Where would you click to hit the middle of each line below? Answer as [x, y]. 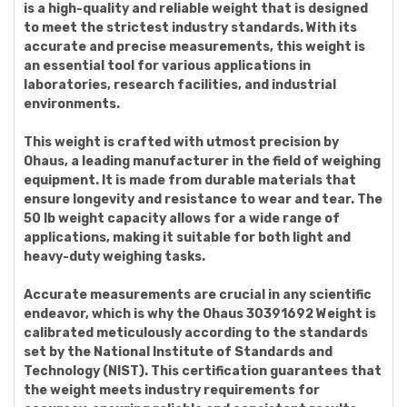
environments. [72, 104]
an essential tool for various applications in [167, 66]
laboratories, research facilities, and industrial [180, 85]
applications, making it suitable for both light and [187, 238]
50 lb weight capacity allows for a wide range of [182, 218]
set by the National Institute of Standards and [178, 352]
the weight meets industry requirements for [172, 390]
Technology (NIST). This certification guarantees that [203, 371]
